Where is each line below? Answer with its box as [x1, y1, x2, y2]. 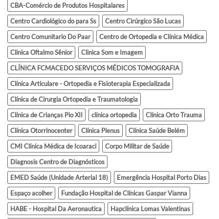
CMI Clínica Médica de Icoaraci [10, 142, 96, 151]
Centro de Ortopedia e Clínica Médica [99, 33, 204, 41]
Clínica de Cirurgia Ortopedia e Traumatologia [10, 95, 138, 104]
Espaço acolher [10, 189, 52, 197]
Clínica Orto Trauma [146, 111, 202, 119]
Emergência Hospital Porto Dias [117, 174, 206, 182]
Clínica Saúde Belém [129, 127, 185, 135]
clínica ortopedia [91, 111, 137, 119]
